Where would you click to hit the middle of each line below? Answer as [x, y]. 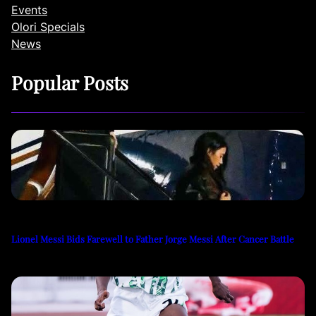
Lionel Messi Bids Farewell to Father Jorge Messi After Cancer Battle [153, 238]
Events [29, 10]
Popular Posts [70, 82]
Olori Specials [48, 26]
